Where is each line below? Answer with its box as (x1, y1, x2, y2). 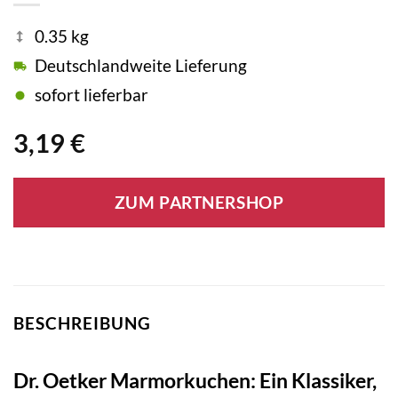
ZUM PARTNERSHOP (114, 193, 284, 213)
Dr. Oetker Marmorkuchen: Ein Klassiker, (13, 367, 377, 393)
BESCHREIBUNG (13, 313, 151, 334)
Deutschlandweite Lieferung (35, 55, 247, 76)
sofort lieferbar (35, 84, 148, 106)
